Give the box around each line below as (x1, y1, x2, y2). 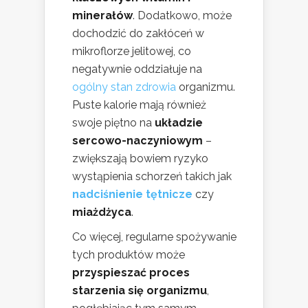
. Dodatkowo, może (133, 9, 232, 23)
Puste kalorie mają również (72, 98, 206, 112)
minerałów (72, 9, 133, 23)
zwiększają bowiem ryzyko (72, 152, 208, 166)
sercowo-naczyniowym (72, 134, 203, 148)
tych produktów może (72, 248, 185, 262)
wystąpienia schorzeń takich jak (72, 170, 232, 184)
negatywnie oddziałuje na (72, 63, 202, 76)
